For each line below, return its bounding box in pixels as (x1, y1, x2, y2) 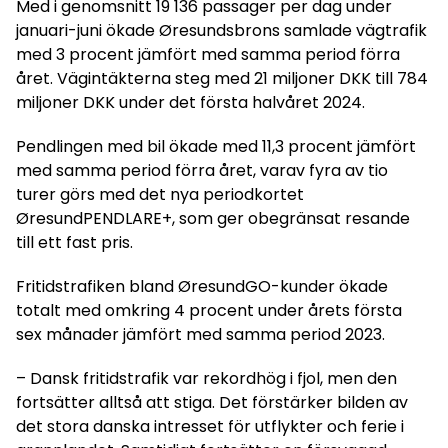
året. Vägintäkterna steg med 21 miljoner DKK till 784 (16, 67, 428, 91)
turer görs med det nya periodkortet (16, 183, 304, 207)
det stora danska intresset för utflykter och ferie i (16, 415, 404, 439)
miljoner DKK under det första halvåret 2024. (16, 91, 365, 115)
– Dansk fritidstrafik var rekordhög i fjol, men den (16, 367, 397, 391)
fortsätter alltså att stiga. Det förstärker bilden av (16, 391, 408, 415)
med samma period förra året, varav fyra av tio (16, 159, 388, 183)
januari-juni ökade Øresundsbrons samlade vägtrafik (16, 19, 427, 43)
